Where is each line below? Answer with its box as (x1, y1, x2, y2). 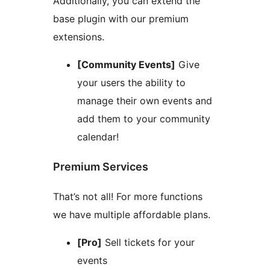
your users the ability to (77, 76, 186, 89)
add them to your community (77, 112, 210, 125)
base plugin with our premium (53, 12, 189, 25)
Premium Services (53, 160, 148, 173)
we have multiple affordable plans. (53, 208, 210, 221)
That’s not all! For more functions (53, 190, 202, 202)
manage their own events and (77, 94, 212, 107)
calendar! (77, 130, 119, 143)
